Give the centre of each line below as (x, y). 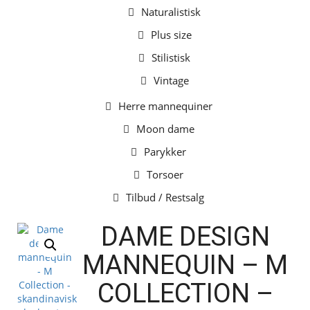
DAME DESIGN (185, 237)
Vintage (171, 80)
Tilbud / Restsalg (165, 197)
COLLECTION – (185, 293)
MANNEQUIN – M (185, 265)
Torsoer (165, 174)
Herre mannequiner (165, 106)
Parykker (165, 152)
